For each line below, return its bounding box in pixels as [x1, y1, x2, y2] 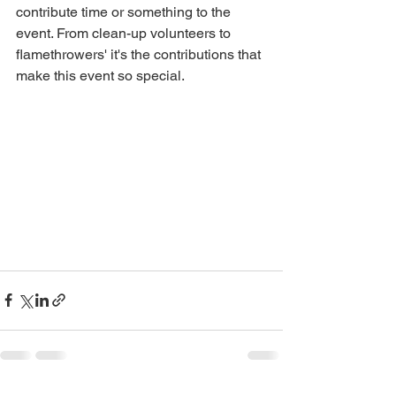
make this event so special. [16, 67, 185, 84]
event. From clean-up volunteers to [16, 25, 234, 42]
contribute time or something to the [16, 4, 234, 20]
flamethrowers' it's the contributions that [16, 46, 264, 63]
